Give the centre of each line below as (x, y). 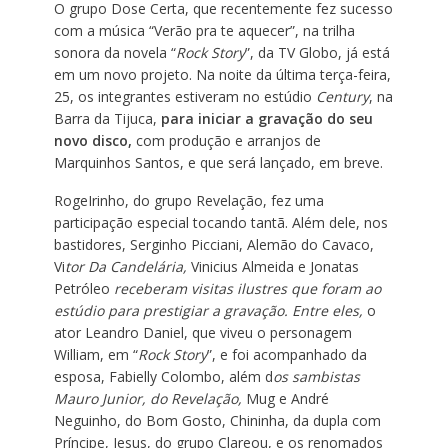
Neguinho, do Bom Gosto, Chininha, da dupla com (217, 421)
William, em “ (95, 355)
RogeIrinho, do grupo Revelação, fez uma (188, 201)
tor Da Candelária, (127, 267)
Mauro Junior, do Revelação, (149, 399)
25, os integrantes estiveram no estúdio (184, 97)
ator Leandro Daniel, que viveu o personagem (202, 333)
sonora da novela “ (114, 53)
